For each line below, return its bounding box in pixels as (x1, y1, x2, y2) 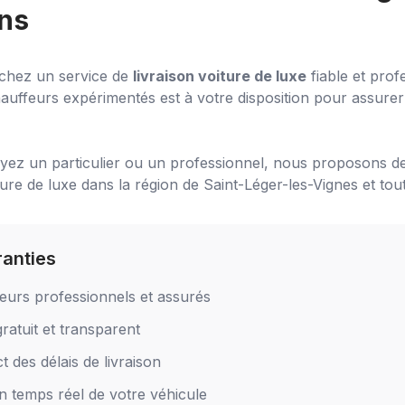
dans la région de (77, 175, 203, 193)
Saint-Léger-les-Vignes (203, 175, 358, 193)
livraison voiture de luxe (133, 67, 306, 85)
